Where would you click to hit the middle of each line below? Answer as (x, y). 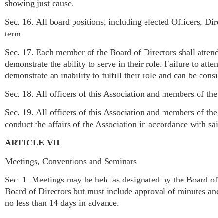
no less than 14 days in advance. (62, 203)
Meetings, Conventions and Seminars (71, 161)
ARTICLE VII (32, 142)
